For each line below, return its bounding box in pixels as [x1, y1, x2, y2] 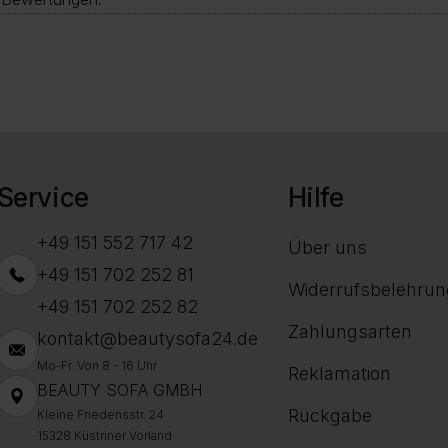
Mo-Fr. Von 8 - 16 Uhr [36, 358, 157, 374]
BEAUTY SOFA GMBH [36, 380, 202, 401]
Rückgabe [287, 405, 372, 427]
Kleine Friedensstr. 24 [36, 407, 164, 423]
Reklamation [287, 363, 391, 385]
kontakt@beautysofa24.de [36, 328, 258, 350]
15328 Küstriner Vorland [36, 428, 172, 444]
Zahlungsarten [287, 321, 412, 343]
